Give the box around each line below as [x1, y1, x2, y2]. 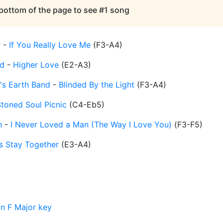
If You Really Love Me [9, 40, 91, 50]
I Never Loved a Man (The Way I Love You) [10, 119, 172, 130]
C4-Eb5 [72, 100, 102, 110]
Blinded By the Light [59, 80, 134, 90]
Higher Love [13, 60, 59, 70]
